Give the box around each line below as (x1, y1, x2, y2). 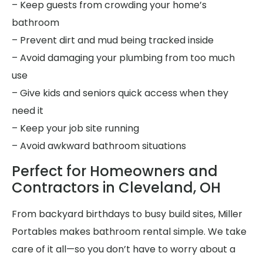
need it (12, 103, 43, 117)
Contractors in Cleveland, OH (12, 178, 221, 198)
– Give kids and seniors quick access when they (12, 86, 228, 100)
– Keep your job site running (12, 121, 139, 135)
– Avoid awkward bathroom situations (12, 139, 186, 153)
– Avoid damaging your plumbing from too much (12, 50, 235, 65)
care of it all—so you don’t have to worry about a (12, 242, 235, 257)
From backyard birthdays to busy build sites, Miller (12, 207, 242, 221)
